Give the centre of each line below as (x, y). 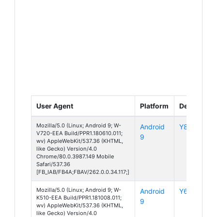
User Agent (55, 106)
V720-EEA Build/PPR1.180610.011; (79, 133)
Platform (154, 106)
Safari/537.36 (53, 164)
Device (190, 106)
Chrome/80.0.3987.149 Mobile (75, 156)
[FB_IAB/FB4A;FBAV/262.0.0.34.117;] (83, 172)
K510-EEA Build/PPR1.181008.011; (79, 197)
